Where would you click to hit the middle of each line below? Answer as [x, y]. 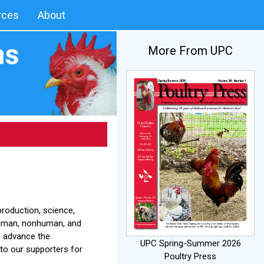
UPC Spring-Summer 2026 [190, 243]
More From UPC [190, 51]
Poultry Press [190, 256]
